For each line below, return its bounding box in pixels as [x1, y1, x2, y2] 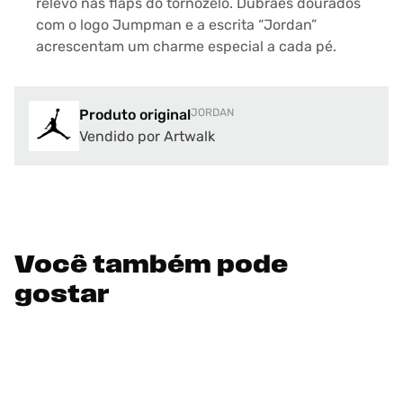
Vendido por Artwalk [79, 128, 215, 145]
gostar [14, 283, 110, 309]
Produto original [79, 106, 191, 123]
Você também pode [14, 254, 288, 279]
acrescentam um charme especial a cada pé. [36, 38, 336, 55]
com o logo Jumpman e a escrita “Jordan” [36, 16, 317, 33]
